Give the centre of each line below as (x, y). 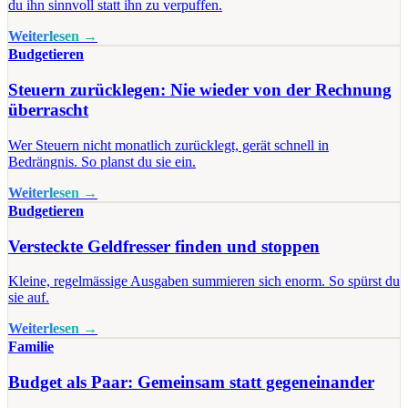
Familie (31, 347)
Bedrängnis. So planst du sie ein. (102, 161)
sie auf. (29, 298)
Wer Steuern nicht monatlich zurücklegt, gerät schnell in (168, 145)
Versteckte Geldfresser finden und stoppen (164, 246)
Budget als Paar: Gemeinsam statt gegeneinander (191, 382)
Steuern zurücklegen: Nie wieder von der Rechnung (200, 90)
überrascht (48, 110)
